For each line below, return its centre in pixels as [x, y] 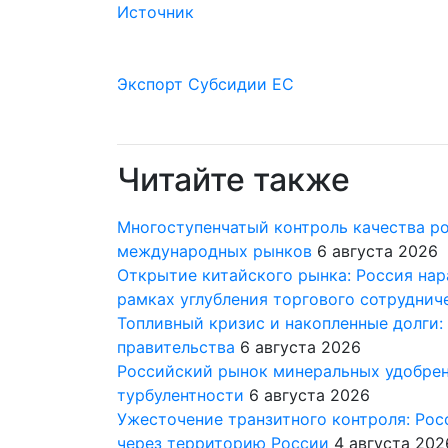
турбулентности [180, 395]
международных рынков [214, 251]
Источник [155, 12]
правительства [176, 347]
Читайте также [233, 180]
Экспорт [150, 84]
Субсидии [227, 84]
